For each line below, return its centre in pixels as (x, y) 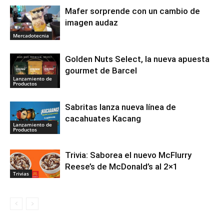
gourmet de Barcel (101, 71)
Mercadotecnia (31, 35)
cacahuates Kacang (103, 119)
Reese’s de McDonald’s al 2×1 (121, 167)
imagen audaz (91, 23)
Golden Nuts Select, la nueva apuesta (137, 59)
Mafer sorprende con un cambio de (132, 11)
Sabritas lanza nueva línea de (120, 107)
